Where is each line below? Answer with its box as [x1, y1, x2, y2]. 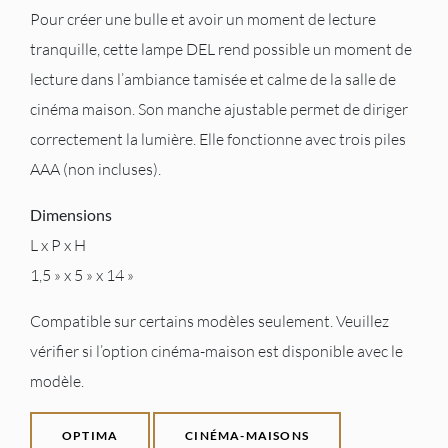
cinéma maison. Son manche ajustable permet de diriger [30, 99, 408, 119]
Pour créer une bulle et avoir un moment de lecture [30, 9, 376, 29]
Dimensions [30, 205, 112, 224]
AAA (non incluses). [30, 159, 161, 179]
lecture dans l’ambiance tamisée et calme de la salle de [30, 69, 396, 89]
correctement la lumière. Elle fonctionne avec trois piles [30, 129, 406, 149]
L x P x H [30, 235, 86, 255]
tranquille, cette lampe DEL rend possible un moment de [30, 39, 412, 59]
